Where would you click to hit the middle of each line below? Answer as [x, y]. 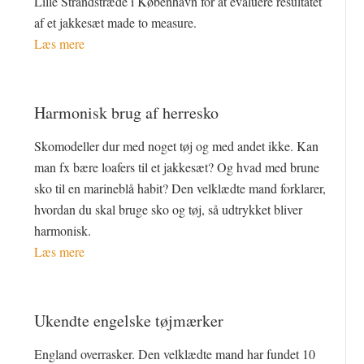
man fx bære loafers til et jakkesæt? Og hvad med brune [177, 167]
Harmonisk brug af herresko [127, 112]
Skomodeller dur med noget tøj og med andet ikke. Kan [177, 145]
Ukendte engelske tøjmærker [129, 320]
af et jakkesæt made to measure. [116, 22]
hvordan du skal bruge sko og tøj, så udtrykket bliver [169, 209]
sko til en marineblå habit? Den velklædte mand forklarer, [180, 188]
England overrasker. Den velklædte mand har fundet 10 [175, 353]
